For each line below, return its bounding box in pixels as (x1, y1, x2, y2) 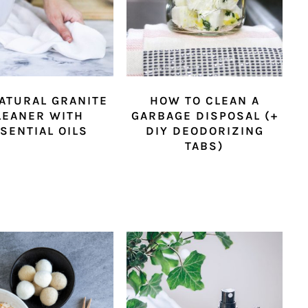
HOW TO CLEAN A (149, 93, 260, 108)
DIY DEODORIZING (145, 124, 264, 138)
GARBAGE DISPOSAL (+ (131, 109, 278, 123)
